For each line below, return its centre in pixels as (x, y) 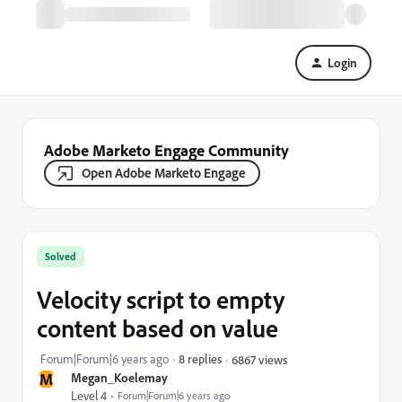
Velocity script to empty (161, 299)
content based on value (157, 328)
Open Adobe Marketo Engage (164, 173)
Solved (61, 256)
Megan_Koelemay (119, 377)
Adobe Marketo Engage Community (166, 150)
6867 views (259, 359)
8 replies (200, 358)
